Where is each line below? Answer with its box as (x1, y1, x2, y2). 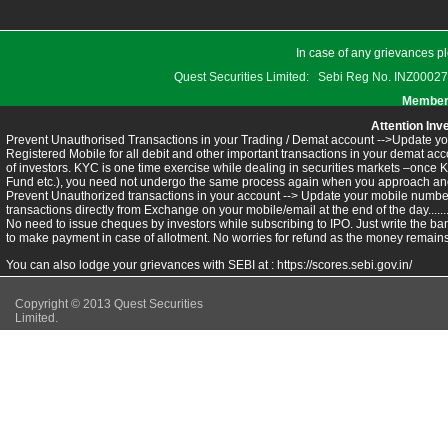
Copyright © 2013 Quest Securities (15, 297, 203, 311)
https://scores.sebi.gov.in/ (277, 258, 412, 272)
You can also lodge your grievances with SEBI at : (6, 258, 277, 272)
